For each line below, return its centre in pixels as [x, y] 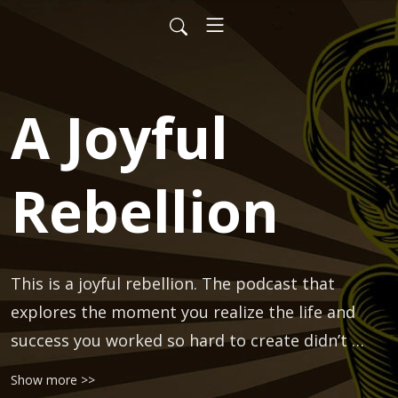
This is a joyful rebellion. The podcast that [173, 283]
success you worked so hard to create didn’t [179, 340]
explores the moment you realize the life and [183, 312]
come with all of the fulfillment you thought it [187, 369]
